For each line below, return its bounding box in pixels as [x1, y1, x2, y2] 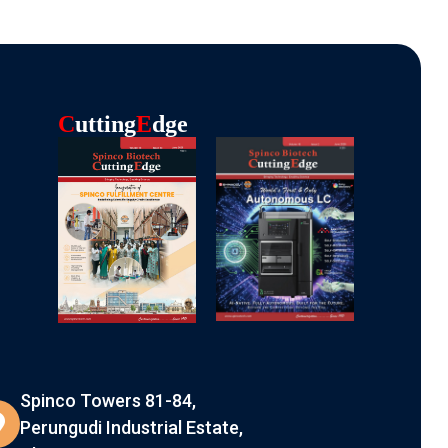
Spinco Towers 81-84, [19, 390, 196, 412]
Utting [75, 111, 137, 138]
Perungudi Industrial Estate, [19, 417, 243, 439]
